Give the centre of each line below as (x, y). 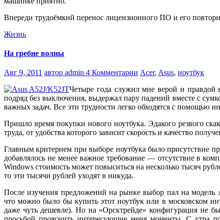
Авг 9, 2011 (23, 73)
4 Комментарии (112, 73)
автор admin (65, 73)
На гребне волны (34, 53)
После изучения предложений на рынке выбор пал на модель (111, 192)
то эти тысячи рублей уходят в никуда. (69, 176)
